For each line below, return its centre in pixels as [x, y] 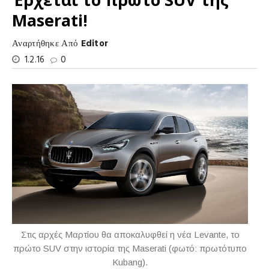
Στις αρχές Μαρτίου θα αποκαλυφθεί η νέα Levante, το [130, 234]
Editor [95, 44]
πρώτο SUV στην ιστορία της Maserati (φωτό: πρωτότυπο [130, 248]
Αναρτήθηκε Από [47, 44]
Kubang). [130, 262]
